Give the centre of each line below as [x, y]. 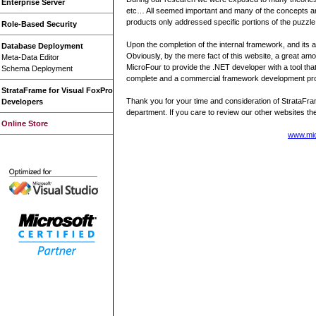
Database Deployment [42, 46]
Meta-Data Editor [30, 57]
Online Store [25, 123]
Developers [22, 102]
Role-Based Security [39, 24]
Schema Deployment [37, 68]
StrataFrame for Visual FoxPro [57, 90]
